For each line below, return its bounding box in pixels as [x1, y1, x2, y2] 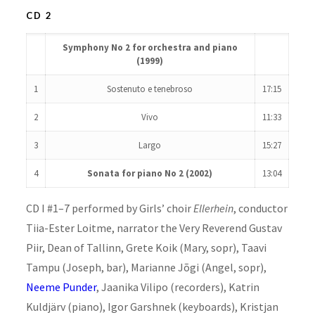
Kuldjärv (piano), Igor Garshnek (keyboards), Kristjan [25, 299, 278, 314]
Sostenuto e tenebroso [107, 82, 193, 95]
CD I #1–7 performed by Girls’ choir [25, 200, 193, 215]
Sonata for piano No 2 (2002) [87, 167, 213, 179]
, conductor [233, 200, 288, 215]
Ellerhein [193, 200, 233, 215]
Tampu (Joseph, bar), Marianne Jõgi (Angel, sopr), [25, 259, 266, 274]
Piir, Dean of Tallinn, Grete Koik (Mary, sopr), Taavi [25, 240, 266, 255]
